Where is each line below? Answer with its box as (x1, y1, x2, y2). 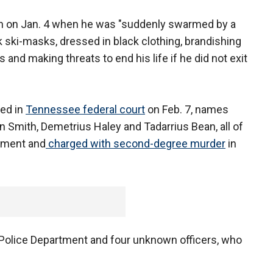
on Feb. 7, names (145, 103, 229, 116)
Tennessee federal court (26, 103, 145, 116)
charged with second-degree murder (46, 137, 225, 151)
